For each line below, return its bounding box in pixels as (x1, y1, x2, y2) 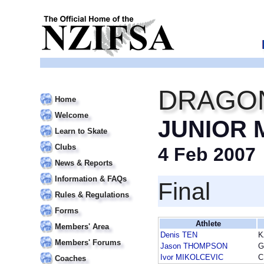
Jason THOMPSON (160, 242, 227, 251)
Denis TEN (160, 230, 197, 240)
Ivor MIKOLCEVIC (160, 253, 223, 262)
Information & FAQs (55, 174, 127, 183)
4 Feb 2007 (158, 144, 256, 165)
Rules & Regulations (55, 190, 129, 199)
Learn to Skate (55, 127, 107, 136)
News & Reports (55, 159, 113, 167)
